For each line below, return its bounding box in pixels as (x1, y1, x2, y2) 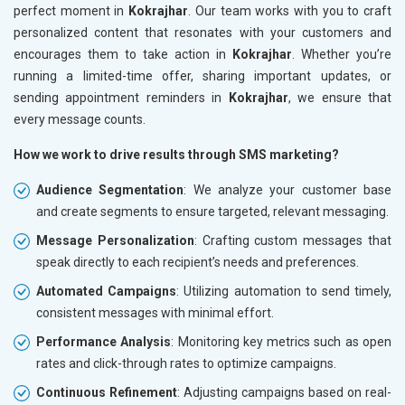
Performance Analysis (36, 334, 172, 349)
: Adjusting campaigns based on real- (177, 384, 391, 400)
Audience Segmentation (36, 182, 184, 197)
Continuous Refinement (36, 384, 177, 400)
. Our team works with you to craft (188, 3, 392, 18)
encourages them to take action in (14, 46, 232, 61)
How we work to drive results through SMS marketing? (14, 146, 339, 162)
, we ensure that (287, 89, 392, 105)
